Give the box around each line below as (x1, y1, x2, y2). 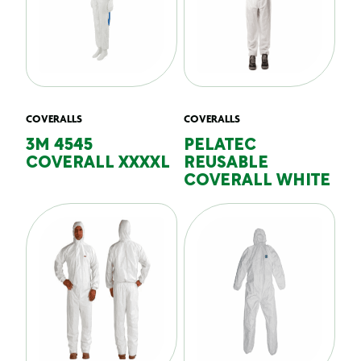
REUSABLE (184, 156, 268, 171)
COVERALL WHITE (184, 174, 330, 189)
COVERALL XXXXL (26, 156, 170, 171)
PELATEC (184, 139, 256, 153)
